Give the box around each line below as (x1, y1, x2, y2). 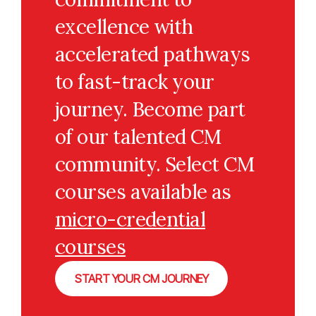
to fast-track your (55, 69, 214, 95)
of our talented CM (55, 124, 221, 150)
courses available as (55, 179, 231, 205)
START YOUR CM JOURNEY (75, 272, 209, 286)
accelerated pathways (55, 42, 250, 67)
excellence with (55, 14, 193, 39)
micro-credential (55, 207, 206, 232)
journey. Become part (55, 97, 245, 122)
